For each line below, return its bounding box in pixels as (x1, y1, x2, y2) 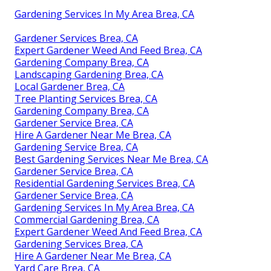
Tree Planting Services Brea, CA (15, 92, 157, 106)
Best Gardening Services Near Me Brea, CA (15, 152, 208, 166)
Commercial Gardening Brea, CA (15, 213, 159, 227)
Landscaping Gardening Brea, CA (15, 68, 163, 82)
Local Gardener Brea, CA (15, 80, 125, 94)
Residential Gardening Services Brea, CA (15, 177, 195, 191)
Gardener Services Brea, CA (15, 31, 138, 45)
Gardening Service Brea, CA (15, 140, 138, 154)
